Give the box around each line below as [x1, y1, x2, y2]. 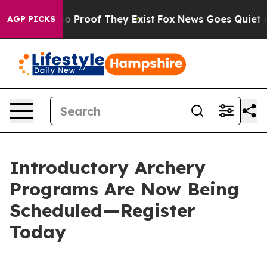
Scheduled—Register [10, 199, 195, 222]
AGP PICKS [7, 14, 55, 24]
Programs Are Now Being [10, 178, 239, 200]
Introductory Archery [10, 156, 206, 179]
